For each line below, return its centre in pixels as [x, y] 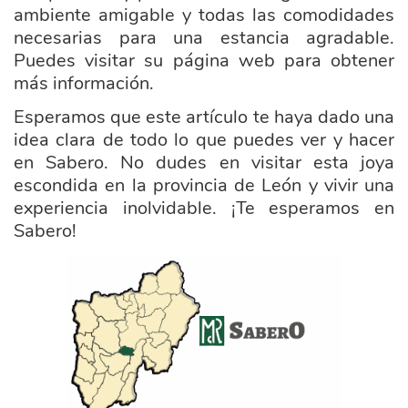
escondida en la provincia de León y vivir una [204, 185]
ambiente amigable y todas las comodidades [204, 15]
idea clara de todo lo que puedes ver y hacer [204, 140]
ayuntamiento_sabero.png [96, 264]
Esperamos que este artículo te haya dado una [204, 117]
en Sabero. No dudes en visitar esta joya [204, 163]
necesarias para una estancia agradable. [204, 38]
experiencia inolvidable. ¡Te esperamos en [204, 208]
